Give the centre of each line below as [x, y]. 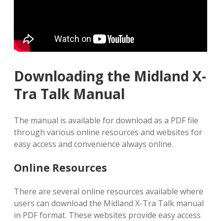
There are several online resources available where [109, 191]
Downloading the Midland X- [110, 76]
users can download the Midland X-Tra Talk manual [109, 203]
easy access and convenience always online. [93, 144]
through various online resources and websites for [108, 132]
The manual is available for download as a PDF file [106, 120]
